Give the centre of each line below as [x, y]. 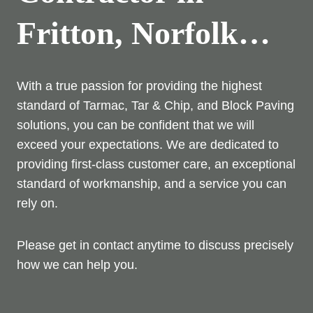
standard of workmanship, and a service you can [152, 183]
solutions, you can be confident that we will [136, 125]
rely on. [37, 203]
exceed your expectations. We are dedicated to [148, 144]
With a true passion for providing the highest [139, 86]
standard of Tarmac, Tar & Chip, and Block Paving [155, 105]
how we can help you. [77, 264]
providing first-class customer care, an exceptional [156, 164]
